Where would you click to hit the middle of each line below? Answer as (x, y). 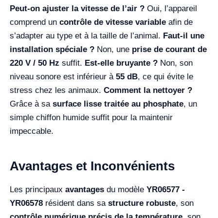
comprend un (35, 22)
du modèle (125, 189)
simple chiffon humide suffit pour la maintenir (91, 117)
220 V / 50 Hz (35, 63)
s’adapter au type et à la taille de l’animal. (86, 36)
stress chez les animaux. (57, 90)
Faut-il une (184, 36)
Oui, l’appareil (172, 8)
